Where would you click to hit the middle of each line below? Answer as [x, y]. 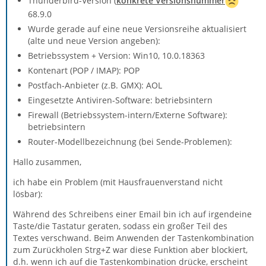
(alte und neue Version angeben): [94, 40]
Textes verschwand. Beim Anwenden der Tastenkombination [134, 237]
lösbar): [28, 194]
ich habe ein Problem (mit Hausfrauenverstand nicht [118, 182]
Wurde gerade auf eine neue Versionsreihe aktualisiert [137, 28]
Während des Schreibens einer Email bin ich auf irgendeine [132, 214]
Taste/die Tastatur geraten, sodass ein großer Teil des [120, 226]
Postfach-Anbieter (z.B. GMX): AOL [95, 85]
